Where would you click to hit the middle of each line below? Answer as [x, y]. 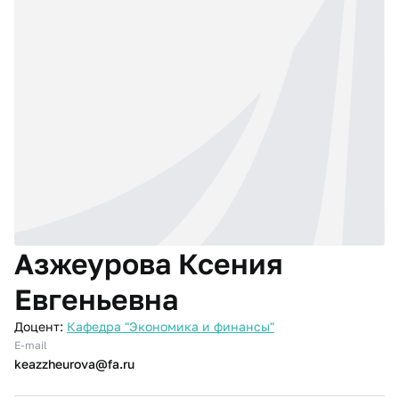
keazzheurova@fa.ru [74, 364]
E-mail [31, 345]
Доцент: [39, 326]
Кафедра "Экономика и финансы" [171, 326]
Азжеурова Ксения [149, 264]
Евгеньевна [96, 299]
